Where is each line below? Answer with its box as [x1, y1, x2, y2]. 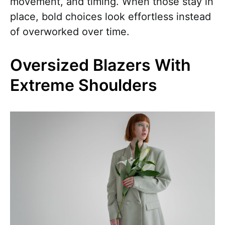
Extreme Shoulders [10, 75, 157, 95]
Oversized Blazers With [10, 55, 191, 75]
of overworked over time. [10, 26, 130, 38]
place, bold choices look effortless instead [10, 11, 211, 23]
